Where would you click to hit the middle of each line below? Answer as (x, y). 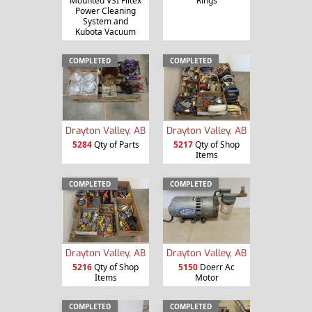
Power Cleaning (106, 10)
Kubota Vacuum (106, 31)
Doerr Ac (216, 267)
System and (106, 21)
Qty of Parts (115, 144)
